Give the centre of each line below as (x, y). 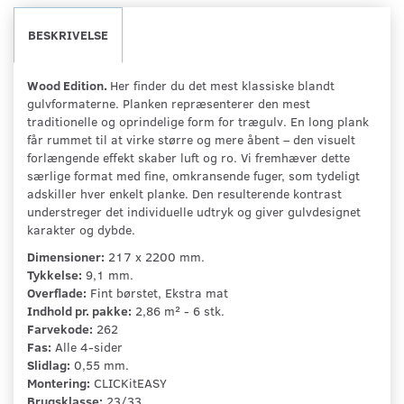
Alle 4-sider (87, 346)
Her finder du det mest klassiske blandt (222, 85)
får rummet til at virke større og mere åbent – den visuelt (191, 139)
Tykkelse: (55, 274)
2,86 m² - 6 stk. (178, 310)
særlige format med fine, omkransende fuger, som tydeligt (193, 175)
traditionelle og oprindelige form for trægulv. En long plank (198, 121)
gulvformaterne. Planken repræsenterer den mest (169, 103)
